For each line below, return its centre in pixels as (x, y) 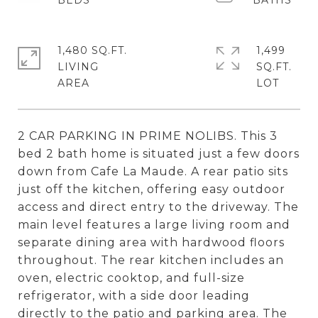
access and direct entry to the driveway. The (158, 207)
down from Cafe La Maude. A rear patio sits (153, 171)
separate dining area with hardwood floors (151, 242)
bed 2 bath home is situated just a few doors (159, 154)
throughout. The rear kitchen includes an (151, 260)
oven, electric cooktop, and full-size (131, 278)
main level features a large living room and (154, 225)
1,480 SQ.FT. (92, 50)
